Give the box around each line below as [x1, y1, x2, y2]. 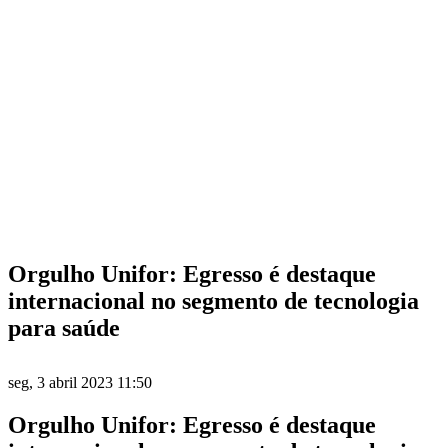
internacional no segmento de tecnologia [8, 287, 419, 314]
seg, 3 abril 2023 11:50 [8, 373, 152, 391]
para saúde [8, 314, 120, 341]
